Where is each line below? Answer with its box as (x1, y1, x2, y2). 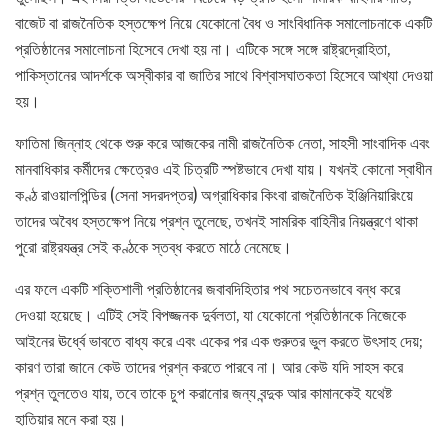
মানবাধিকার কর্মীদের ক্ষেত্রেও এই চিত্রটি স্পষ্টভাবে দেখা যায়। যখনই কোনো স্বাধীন (15, 157, 432, 180)
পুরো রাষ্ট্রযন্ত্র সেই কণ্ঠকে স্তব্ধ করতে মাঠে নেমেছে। (15, 235, 292, 258)
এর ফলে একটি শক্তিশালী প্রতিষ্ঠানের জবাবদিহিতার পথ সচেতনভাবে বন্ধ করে (15, 277, 400, 300)
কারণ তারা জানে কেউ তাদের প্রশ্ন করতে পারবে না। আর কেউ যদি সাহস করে (15, 355, 403, 378)
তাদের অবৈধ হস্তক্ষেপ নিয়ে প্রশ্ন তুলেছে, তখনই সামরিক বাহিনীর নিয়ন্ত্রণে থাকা (15, 209, 418, 232)
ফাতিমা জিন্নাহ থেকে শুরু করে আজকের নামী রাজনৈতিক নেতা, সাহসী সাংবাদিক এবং (15, 131, 430, 154)
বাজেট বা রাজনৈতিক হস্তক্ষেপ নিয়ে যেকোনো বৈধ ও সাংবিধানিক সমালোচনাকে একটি (15, 11, 432, 34)
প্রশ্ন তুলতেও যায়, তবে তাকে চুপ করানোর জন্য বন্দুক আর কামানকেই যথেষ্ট (15, 381, 392, 404)
